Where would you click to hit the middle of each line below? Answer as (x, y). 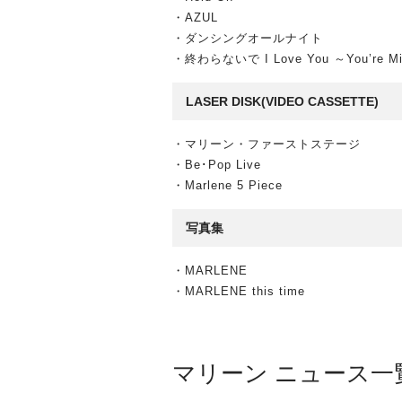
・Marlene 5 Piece (227, 185)
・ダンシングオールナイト (248, 38)
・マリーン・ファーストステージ (267, 144)
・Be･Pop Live (217, 165)
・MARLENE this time (239, 291)
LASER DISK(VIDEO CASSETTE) (282, 101)
